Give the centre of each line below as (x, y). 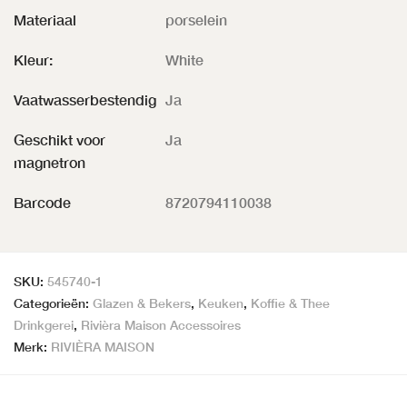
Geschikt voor (60, 140)
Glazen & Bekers (142, 303)
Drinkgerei (44, 325)
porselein (196, 20)
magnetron (50, 163)
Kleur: (33, 60)
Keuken (221, 303)
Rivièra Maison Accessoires (161, 325)
